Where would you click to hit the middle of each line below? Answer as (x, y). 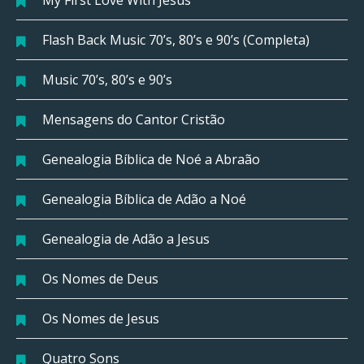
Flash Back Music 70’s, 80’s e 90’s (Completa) (176, 40)
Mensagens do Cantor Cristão (134, 120)
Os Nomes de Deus (100, 279)
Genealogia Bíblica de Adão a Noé (144, 199)
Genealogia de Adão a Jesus (126, 239)
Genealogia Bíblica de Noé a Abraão (151, 160)
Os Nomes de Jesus (101, 319)
